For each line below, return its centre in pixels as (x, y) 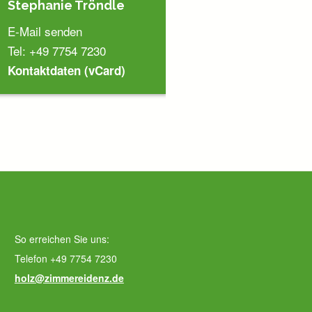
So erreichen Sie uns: (62, 239)
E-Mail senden (45, 31)
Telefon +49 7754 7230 (65, 259)
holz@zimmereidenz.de (69, 278)
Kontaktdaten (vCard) (67, 71)
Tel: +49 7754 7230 (57, 51)
